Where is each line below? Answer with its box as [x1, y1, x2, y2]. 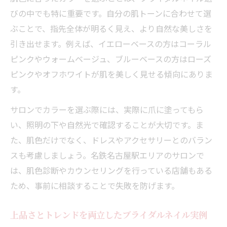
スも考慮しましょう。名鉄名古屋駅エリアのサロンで [10, 148, 204, 161]
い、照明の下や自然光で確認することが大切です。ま [10, 118, 204, 131]
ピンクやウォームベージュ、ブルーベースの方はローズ [10, 52, 211, 65]
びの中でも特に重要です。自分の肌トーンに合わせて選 [10, 7, 211, 19]
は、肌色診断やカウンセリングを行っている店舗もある [10, 164, 212, 176]
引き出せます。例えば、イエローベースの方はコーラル [10, 37, 211, 50]
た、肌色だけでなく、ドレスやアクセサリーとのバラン [10, 133, 212, 146]
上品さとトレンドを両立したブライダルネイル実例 [10, 208, 207, 220]
